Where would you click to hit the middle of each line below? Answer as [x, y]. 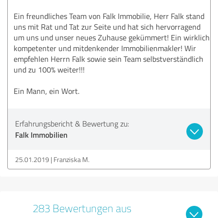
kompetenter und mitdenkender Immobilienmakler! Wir [105, 48]
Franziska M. [72, 159]
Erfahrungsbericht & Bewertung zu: [72, 123]
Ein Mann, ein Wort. [46, 91]
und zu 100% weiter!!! [49, 69]
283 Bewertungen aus [82, 208]
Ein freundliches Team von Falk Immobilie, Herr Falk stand [109, 16]
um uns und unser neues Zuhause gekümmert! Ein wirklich [112, 37]
